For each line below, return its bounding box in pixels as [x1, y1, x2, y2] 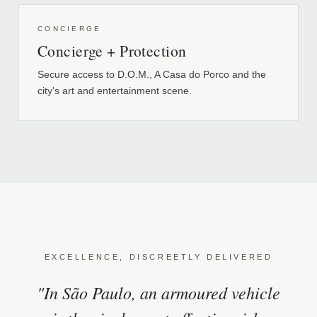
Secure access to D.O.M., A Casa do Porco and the [38, 69, 266, 80]
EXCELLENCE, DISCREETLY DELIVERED [44, 253, 273, 261]
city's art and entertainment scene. [38, 85, 192, 96]
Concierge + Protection [38, 40, 187, 61]
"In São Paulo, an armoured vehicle [37, 281, 280, 304]
